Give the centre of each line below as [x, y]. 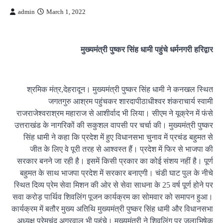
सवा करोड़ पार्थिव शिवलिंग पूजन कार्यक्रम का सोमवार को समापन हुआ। [113, 197]
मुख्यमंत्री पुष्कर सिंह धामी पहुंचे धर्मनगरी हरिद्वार [147, 50]
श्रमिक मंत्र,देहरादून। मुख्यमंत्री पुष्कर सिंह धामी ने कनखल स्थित [120, 89]
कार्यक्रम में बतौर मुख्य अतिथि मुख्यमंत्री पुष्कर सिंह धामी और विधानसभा [112, 209]
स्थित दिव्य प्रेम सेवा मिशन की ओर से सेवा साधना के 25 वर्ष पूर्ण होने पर [113, 185]
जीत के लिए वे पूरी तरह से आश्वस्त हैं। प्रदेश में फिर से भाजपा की [121, 149]
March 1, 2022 [66, 12]
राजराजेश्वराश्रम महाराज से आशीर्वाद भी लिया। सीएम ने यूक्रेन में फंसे [115, 113]
